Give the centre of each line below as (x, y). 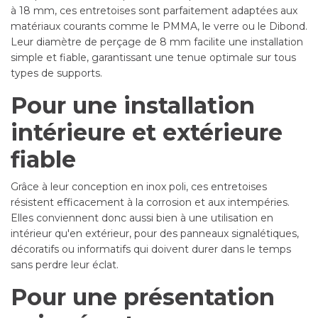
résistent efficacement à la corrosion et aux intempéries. (150, 202)
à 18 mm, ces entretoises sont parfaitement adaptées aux (154, 11)
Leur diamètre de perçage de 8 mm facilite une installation (157, 42)
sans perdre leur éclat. (65, 265)
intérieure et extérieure (147, 132)
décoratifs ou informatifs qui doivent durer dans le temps (151, 249)
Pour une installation (133, 105)
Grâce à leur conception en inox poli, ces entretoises (139, 187)
